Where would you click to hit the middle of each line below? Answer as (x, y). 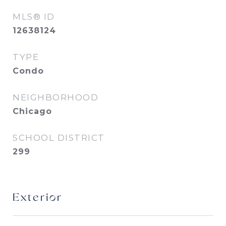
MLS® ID (34, 17)
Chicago (32, 111)
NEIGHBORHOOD (55, 97)
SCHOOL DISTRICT (59, 138)
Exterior (38, 198)
